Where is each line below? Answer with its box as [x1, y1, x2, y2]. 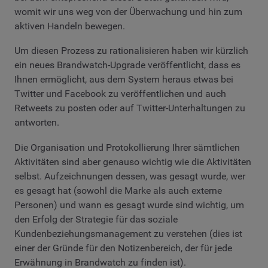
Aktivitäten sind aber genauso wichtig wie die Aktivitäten [14, 156, 251, 167]
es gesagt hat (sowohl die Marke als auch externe [14, 184, 222, 196]
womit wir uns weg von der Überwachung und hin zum [14, 5, 242, 17]
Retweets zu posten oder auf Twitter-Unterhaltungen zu [14, 102, 245, 114]
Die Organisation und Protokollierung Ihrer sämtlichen [14, 141, 240, 153]
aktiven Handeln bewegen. [14, 20, 125, 32]
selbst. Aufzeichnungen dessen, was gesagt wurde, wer [14, 170, 245, 182]
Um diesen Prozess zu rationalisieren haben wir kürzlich [14, 45, 248, 57]
